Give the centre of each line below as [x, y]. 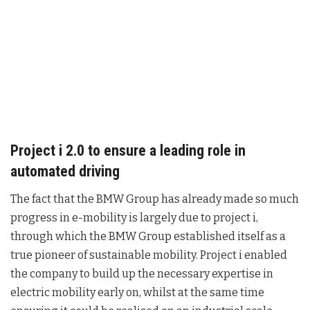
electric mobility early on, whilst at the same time [137, 292]
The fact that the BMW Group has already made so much [155, 199]
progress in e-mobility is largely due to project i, [134, 217]
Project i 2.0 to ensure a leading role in [128, 150]
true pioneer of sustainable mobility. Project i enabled [149, 255]
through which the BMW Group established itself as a [148, 236]
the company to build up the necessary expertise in [142, 273]
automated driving [65, 171]
